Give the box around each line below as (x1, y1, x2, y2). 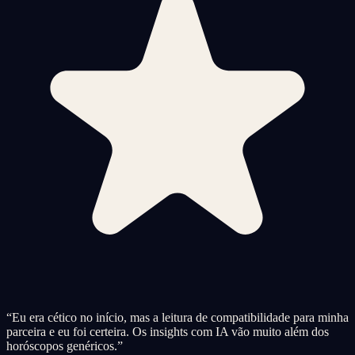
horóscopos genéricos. (6, 338, 117, 353)
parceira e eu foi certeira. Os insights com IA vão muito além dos (6, 324, 329, 338)
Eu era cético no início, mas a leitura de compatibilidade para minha (12, 310, 349, 324)
